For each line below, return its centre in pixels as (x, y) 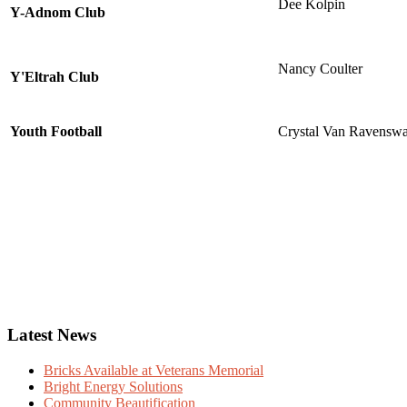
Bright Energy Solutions (113, 387)
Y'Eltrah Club (55, 76)
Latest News (52, 335)
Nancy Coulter (320, 68)
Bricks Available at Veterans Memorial (154, 371)
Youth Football (56, 131)
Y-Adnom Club (58, 12)
